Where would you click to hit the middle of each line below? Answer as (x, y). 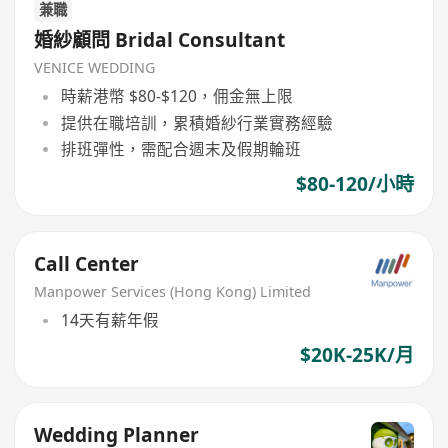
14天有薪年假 (109, 320)
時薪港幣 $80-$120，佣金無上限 (176, 96)
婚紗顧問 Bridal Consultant (160, 40)
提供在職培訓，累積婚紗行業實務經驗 (196, 122)
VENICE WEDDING (95, 67)
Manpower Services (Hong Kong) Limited (173, 291)
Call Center (87, 263)
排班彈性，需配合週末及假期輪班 (180, 148)
